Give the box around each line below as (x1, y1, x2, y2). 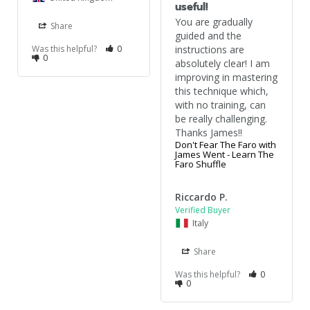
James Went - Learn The (174, 147, 274, 161)
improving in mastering (174, 70, 277, 84)
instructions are (174, 42, 244, 56)
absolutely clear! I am (174, 56, 270, 70)
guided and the (174, 28, 241, 42)
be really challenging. (174, 111, 267, 125)
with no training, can (174, 98, 266, 111)
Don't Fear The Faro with (174, 138, 276, 151)
